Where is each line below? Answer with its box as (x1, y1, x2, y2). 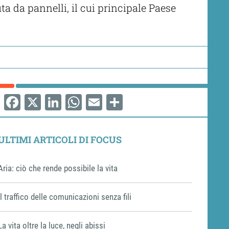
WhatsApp (65, 108, 140, 128)
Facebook (4, 108, 74, 128)
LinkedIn (45, 108, 106, 128)
